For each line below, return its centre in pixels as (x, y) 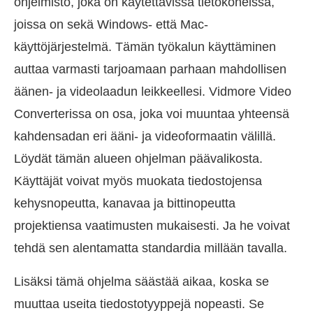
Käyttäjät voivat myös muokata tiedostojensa (138, 181)
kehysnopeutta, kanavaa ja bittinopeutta (125, 204)
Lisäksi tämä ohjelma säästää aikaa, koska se (141, 282)
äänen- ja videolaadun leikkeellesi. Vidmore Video (153, 92)
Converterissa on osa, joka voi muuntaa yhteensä (152, 114)
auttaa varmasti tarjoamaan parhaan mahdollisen (150, 70)
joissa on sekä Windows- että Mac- (111, 25)
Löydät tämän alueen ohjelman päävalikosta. (138, 159)
